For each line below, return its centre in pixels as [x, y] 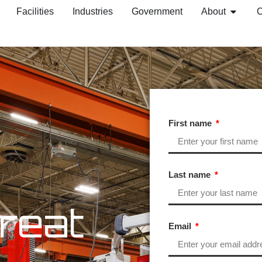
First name [191, 123]
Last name [191, 175]
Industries [92, 11]
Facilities [35, 11]
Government [157, 11]
